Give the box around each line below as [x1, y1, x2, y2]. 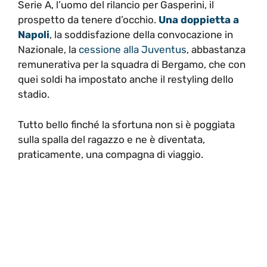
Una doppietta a [159, 14, 239, 26]
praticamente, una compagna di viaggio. [18, 148, 203, 160]
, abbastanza [187, 44, 246, 55]
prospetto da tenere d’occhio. [18, 14, 159, 26]
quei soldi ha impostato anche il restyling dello [18, 73, 234, 85]
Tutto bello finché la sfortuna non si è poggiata [18, 118, 235, 131]
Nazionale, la [18, 44, 79, 55]
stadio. [18, 88, 49, 100]
